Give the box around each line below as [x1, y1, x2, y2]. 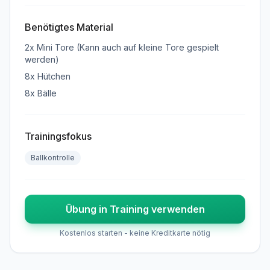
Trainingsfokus [25, 130, 92, 142]
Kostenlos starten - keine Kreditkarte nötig [60, 228, 210, 237]
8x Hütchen [25, 71, 71, 81]
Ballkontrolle [31, 152, 75, 162]
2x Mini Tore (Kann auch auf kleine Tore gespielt [25, 42, 219, 52]
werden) [25, 54, 59, 64]
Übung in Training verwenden [65, 202, 205, 215]
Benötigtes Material [25, 20, 113, 33]
